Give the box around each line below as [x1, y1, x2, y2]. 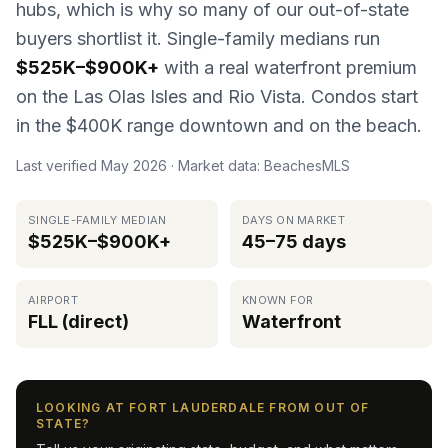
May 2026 [101, 157, 167, 174]
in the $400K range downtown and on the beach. [16, 115, 422, 136]
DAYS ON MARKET [242, 213, 345, 227]
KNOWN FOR [242, 293, 314, 307]
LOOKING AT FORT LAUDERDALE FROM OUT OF [36, 400, 370, 415]
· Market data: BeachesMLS [167, 157, 350, 174]
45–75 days [242, 231, 346, 252]
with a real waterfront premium [159, 57, 417, 78]
